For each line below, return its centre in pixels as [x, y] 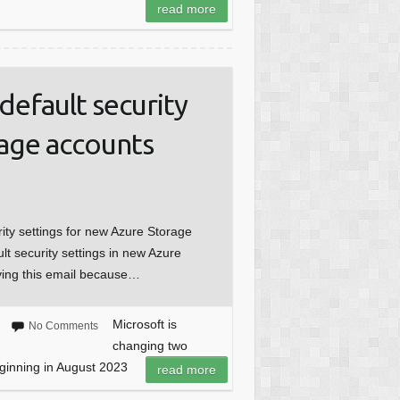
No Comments [63, 326]
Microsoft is [144, 325]
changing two [150, 346]
